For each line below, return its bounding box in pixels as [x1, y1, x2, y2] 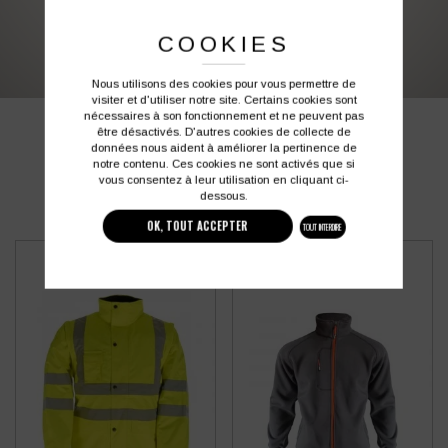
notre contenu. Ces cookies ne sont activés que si [92, 157, 355, 170]
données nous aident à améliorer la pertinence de [90, 141, 357, 154]
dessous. [199, 189, 248, 202]
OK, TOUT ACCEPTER [147, 218, 249, 235]
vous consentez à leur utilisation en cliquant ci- [98, 173, 349, 186]
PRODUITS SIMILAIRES [109, 124, 339, 163]
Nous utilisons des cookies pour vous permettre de [91, 77, 356, 90]
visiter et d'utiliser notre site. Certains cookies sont [91, 93, 357, 106]
